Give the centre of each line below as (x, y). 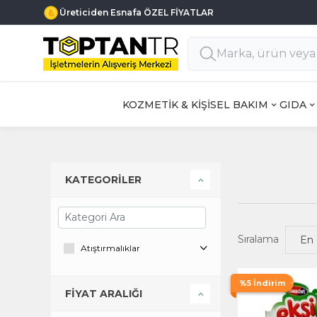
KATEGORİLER (103, 180)
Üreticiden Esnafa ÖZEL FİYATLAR (137, 12)
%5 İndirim (262, 283)
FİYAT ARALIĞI (104, 294)
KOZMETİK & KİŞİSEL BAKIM (195, 104)
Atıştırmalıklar (110, 248)
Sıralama (258, 239)
